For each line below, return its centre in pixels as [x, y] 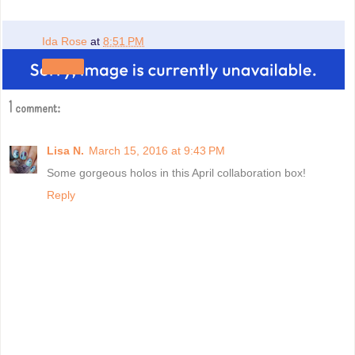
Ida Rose [66, 42]
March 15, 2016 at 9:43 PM [157, 150]
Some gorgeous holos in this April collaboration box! [176, 172]
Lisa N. [65, 150]
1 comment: [34, 108]
